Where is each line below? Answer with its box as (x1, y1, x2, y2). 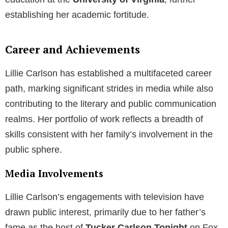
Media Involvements (5, 166, 103, 180)
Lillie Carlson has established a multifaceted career (5, 68, 212, 78)
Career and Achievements (5, 42, 140, 56)
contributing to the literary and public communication (5, 98, 216, 109)
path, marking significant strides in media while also (5, 83, 213, 94)
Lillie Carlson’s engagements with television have (5, 191, 204, 202)
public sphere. (5, 144, 62, 155)
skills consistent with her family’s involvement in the (5, 129, 213, 139)
